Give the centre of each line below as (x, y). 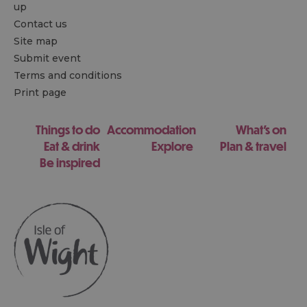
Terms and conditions (68, 75)
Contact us (40, 24)
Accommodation (151, 130)
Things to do (67, 130)
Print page (40, 93)
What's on (261, 130)
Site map (36, 41)
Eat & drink (72, 146)
